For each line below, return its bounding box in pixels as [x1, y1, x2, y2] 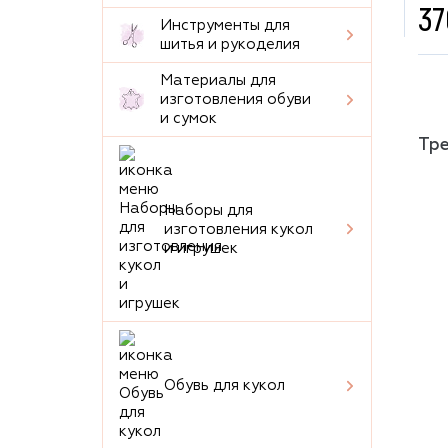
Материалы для [160, 73, 276, 88]
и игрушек [164, 240, 238, 256]
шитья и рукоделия [160, 37, 300, 52]
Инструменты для [160, 18, 290, 33]
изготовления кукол [164, 221, 313, 237]
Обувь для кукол [164, 378, 285, 393]
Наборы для [164, 202, 253, 218]
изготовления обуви [160, 92, 311, 107]
